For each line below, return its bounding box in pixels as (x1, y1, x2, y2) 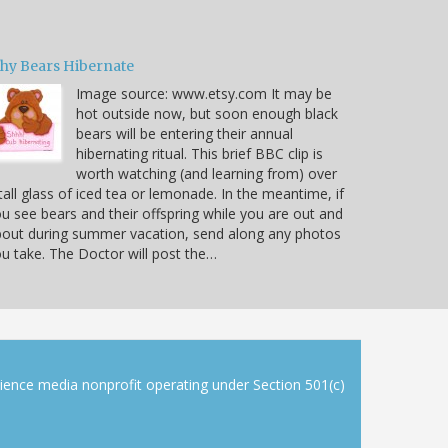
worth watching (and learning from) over (76, 163, 337, 183)
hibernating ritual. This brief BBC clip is (76, 143, 323, 163)
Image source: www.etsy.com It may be (76, 83, 332, 103)
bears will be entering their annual (76, 123, 293, 143)
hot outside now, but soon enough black (76, 103, 338, 123)
